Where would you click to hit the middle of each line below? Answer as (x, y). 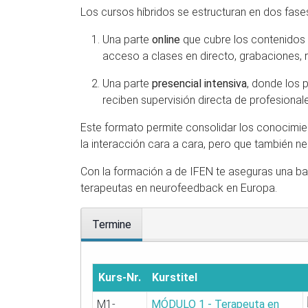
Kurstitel (175, 277)
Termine (112, 224)
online (166, 39)
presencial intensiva (199, 83)
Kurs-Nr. (120, 277)
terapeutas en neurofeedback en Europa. (179, 188)
